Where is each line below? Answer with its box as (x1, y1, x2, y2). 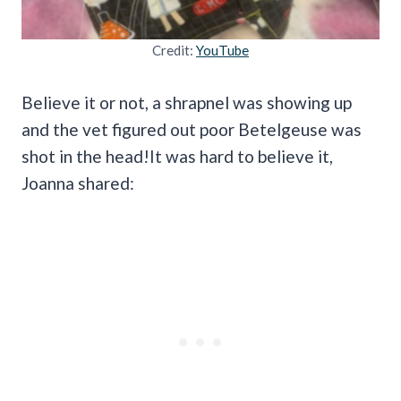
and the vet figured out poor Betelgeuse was (21, 118, 362, 140)
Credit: (152, 41, 196, 58)
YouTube (196, 41, 249, 58)
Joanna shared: (21, 172, 134, 193)
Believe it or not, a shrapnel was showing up (21, 91, 352, 113)
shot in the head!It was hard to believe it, (21, 145, 333, 166)
